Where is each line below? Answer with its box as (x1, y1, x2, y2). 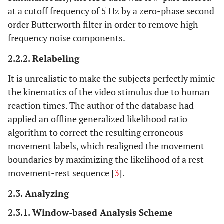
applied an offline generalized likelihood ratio (8, 113, 187, 125)
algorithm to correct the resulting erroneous (8, 126, 183, 138)
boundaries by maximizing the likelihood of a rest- (8, 153, 207, 165)
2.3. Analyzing (8, 187, 69, 199)
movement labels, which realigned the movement (8, 140, 204, 152)
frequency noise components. (8, 32, 125, 44)
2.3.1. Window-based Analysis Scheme (8, 206, 173, 218)
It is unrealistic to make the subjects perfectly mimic (8, 72, 215, 84)
